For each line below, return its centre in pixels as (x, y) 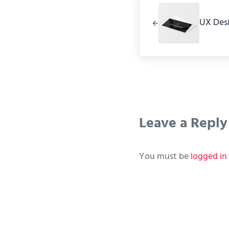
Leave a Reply (183, 124)
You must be (165, 156)
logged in (209, 156)
